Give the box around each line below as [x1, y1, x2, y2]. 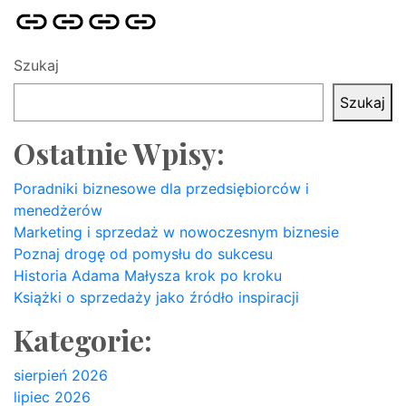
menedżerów [14, 201, 102, 219]
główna [13, 26, 63, 44]
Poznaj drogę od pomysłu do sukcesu [14, 245, 273, 263]
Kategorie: [14, 320, 152, 359]
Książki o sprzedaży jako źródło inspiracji [14, 288, 299, 306]
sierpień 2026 [14, 366, 108, 384]
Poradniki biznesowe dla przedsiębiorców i [14, 179, 309, 198]
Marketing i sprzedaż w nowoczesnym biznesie [14, 223, 339, 241]
